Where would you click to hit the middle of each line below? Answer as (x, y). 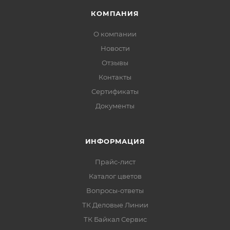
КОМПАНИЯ (115, 13)
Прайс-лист (115, 161)
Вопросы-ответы (115, 190)
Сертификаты (115, 91)
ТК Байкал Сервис (115, 219)
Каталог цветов (115, 176)
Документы (115, 106)
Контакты (115, 77)
